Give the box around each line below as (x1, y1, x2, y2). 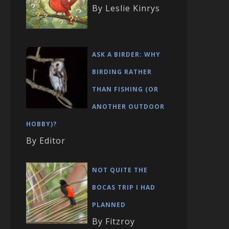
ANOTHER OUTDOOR (92, 102, 165, 111)
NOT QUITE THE (92, 165, 148, 174)
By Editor (26, 134, 65, 146)
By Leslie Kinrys (92, 3, 160, 14)
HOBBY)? (26, 119, 57, 128)
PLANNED (92, 200, 126, 209)
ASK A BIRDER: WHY (92, 50, 161, 59)
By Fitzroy (92, 215, 135, 227)
